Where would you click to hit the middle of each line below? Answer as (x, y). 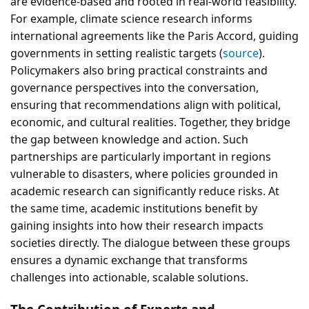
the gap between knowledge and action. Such (129, 139)
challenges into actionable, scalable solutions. (129, 277)
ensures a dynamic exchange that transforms (129, 260)
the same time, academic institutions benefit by (134, 208)
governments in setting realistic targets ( (117, 53)
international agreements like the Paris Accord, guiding (154, 36)
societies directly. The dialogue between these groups (150, 242)
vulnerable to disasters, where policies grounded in (144, 173)
